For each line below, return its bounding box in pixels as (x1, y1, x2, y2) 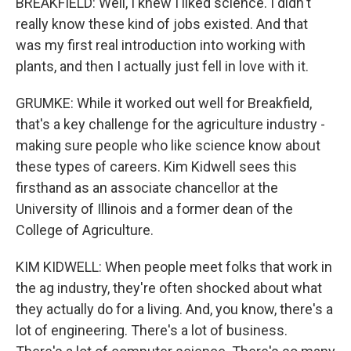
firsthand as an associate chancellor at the (16, 179, 278, 196)
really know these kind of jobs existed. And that (16, 16, 308, 32)
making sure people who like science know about (16, 137, 320, 154)
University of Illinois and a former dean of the (16, 201, 293, 217)
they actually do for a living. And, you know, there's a (16, 301, 333, 317)
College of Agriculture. (16, 222, 154, 238)
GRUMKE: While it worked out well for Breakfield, (16, 95, 312, 111)
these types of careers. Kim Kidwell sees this (16, 158, 297, 175)
